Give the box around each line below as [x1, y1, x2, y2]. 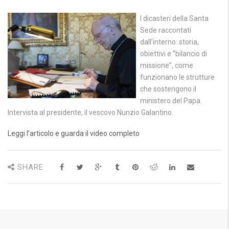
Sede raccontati [140, 26, 192, 34]
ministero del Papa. [140, 97, 202, 105]
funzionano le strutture [140, 73, 215, 81]
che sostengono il [140, 85, 197, 93]
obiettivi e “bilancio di [140, 50, 208, 58]
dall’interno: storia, [140, 38, 199, 46]
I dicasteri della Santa [140, 14, 209, 22]
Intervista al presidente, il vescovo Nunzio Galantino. [8, 108, 173, 117]
